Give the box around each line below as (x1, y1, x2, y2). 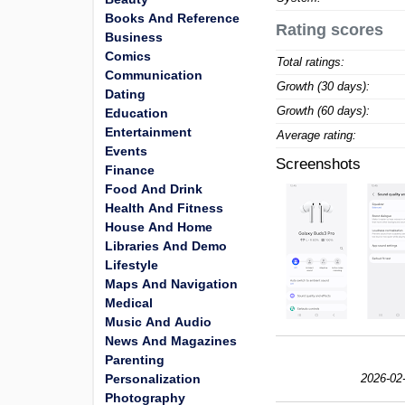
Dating (105, 87, 146, 101)
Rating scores (276, 21, 384, 39)
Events (105, 144, 147, 158)
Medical (105, 296, 153, 310)
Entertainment (105, 125, 192, 139)
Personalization (105, 372, 201, 386)
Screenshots (276, 155, 362, 173)
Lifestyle (105, 258, 158, 272)
